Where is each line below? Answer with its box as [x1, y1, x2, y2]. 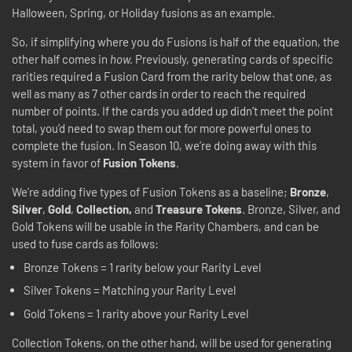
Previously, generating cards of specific [133, 52, 333, 66]
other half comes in [12, 52, 110, 66]
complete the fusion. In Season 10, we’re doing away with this [12, 138, 317, 152]
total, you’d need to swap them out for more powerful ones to [12, 121, 311, 135]
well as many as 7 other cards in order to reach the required [12, 86, 306, 101]
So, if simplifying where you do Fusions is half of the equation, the [12, 35, 339, 49]
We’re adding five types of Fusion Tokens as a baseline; [12, 185, 288, 199]
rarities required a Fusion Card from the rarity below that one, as [12, 69, 332, 83]
